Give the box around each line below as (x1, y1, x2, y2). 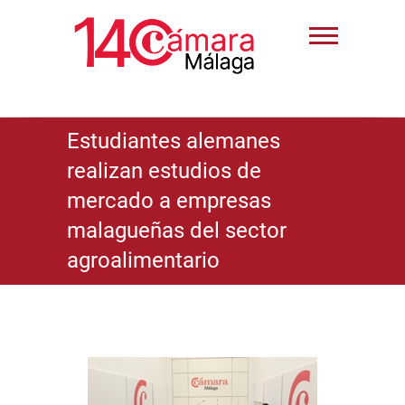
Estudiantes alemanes (67, 127, 280, 154)
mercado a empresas (67, 187, 271, 213)
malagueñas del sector (67, 217, 287, 243)
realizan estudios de (67, 157, 261, 184)
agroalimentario (67, 247, 220, 273)
